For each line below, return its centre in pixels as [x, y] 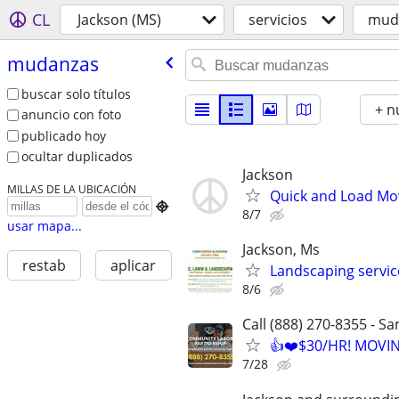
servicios [278, 20]
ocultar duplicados [77, 157]
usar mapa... [44, 226]
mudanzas [53, 64]
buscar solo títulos [76, 94]
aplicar [134, 266]
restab [44, 266]
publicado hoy [63, 135]
